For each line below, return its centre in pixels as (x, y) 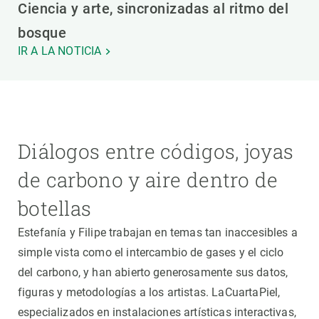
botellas (55, 209)
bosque (42, 33)
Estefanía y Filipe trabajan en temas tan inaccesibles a (158, 233)
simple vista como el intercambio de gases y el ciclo (151, 253)
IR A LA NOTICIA (60, 51)
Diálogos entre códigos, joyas (156, 152)
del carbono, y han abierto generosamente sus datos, (153, 273)
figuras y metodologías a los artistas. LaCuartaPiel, (149, 293)
